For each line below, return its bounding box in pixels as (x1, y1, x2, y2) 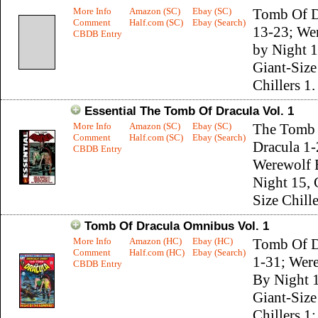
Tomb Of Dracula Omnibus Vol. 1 (84, 219, 269, 233)
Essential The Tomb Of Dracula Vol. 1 (84, 104, 294, 118)
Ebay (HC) (192, 236, 233, 246)
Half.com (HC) (129, 247, 185, 258)
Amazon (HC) (129, 236, 182, 246)
